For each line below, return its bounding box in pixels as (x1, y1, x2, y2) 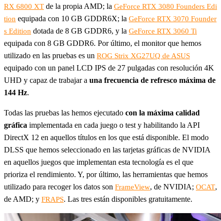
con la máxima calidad (125, 109, 200, 117)
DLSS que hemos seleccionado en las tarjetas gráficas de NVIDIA (4, 146, 210, 154)
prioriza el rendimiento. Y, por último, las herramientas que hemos (4, 170, 208, 179)
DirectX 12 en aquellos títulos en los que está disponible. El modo (4, 133, 209, 142)
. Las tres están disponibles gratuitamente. (64, 195, 192, 204)
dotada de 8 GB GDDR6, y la (31, 27, 129, 36)
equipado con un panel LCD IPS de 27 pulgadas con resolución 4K (4, 64, 214, 73)
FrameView (115, 183, 150, 191)
